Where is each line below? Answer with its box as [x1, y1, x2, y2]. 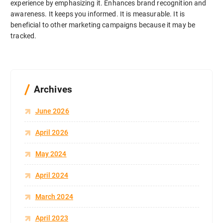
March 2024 [35, 192, 73, 201]
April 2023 [35, 214, 68, 222]
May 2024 [35, 149, 67, 158]
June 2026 [35, 107, 69, 115]
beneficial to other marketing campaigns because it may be [10, 20, 196, 29]
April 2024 [35, 171, 68, 179]
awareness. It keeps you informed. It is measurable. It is [10, 9, 185, 18]
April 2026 [35, 128, 68, 136]
